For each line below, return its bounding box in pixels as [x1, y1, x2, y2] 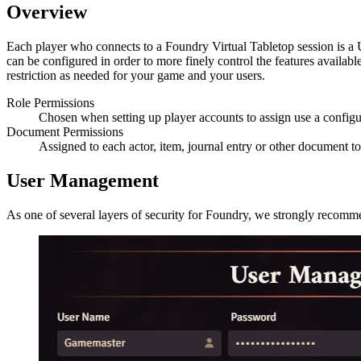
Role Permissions [6, 95, 94, 110]
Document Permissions [6, 124, 123, 139]
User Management [6, 169, 159, 191]
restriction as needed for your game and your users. [6, 68, 265, 82]
